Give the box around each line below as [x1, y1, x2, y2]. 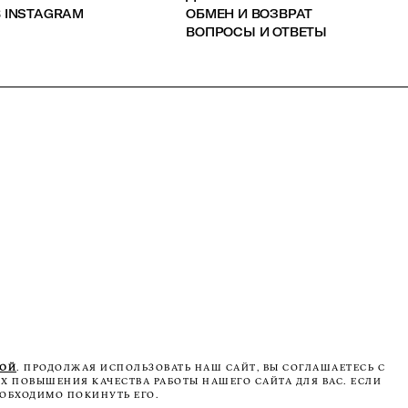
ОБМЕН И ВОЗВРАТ [186, 6, 313, 21]
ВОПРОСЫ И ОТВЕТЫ [186, 25, 328, 39]
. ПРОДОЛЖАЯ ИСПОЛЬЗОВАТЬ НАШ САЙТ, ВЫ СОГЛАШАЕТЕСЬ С [16, 361, 385, 373]
